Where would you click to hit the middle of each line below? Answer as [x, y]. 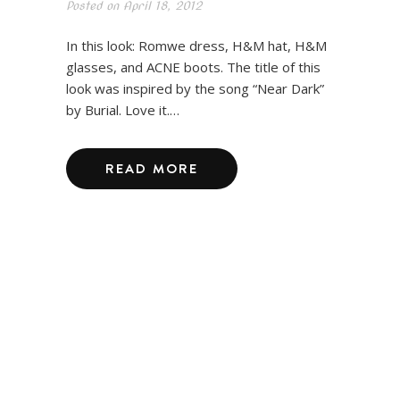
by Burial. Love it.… [123, 109]
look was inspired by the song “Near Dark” [195, 88]
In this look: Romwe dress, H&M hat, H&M [196, 45]
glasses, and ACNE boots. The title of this [193, 67]
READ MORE [152, 168]
